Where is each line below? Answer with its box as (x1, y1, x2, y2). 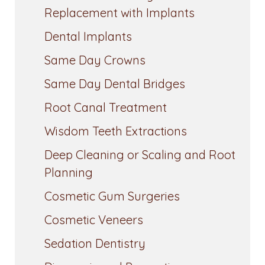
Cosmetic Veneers (44, 212, 143, 228)
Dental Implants (44, 29, 132, 44)
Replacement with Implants (44, 5, 195, 21)
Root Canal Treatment (44, 100, 167, 115)
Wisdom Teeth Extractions (44, 124, 187, 139)
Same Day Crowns (44, 53, 146, 68)
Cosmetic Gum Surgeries (44, 189, 180, 204)
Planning (44, 165, 93, 180)
